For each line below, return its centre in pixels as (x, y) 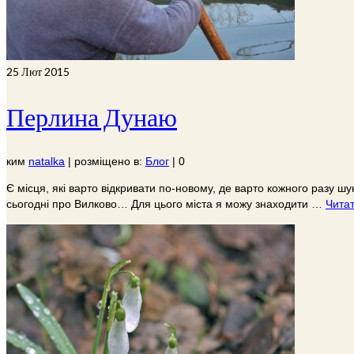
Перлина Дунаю (92, 116)
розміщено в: (110, 162)
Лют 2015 (44, 72)
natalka (47, 162)
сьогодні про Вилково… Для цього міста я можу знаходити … (166, 204)
